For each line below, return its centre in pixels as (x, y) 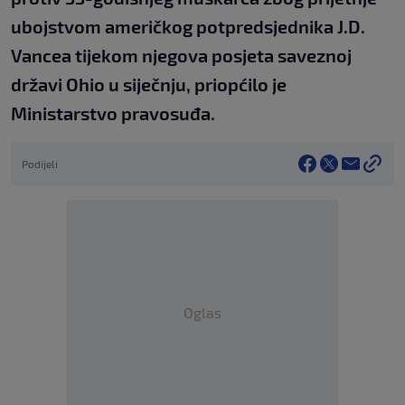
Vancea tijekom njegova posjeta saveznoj (181, 56)
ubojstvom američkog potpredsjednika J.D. (188, 27)
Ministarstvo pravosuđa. (113, 113)
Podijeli (40, 164)
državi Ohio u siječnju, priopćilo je (149, 85)
